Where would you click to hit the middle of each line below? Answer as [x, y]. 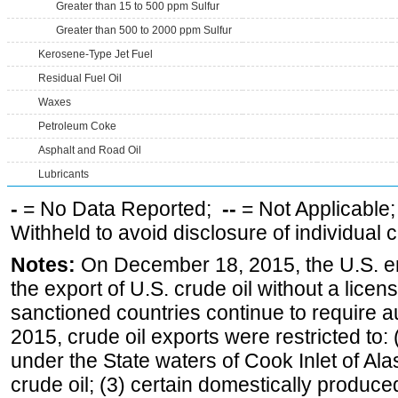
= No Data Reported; [120, 209]
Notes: [43, 265]
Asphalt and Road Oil [90, 150]
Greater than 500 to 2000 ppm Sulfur [144, 30]
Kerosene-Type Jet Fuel [96, 54]
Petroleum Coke [77, 126]
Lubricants [64, 174]
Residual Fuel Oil [80, 78]
